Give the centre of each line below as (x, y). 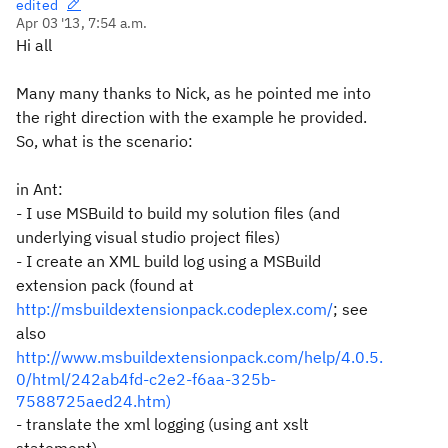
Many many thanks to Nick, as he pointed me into (193, 93)
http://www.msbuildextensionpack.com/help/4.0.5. (199, 357)
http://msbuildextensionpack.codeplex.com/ (174, 309)
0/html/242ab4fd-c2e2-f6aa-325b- (146, 379)
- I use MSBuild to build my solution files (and (178, 213)
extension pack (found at (105, 285)
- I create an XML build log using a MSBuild (168, 261)
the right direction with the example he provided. (191, 117)
